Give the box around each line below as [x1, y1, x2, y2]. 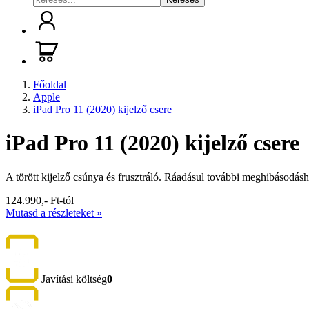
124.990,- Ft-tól [6, 194, 74, 206]
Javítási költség [41, 273, 107, 286]
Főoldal [33, 79, 66, 90]
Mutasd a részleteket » [6, 206, 102, 219]
